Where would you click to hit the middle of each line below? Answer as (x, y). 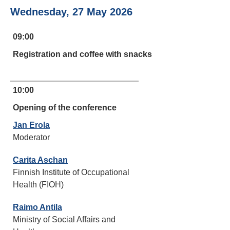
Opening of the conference (65, 108)
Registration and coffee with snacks (82, 54)
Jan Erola (31, 125)
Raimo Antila (37, 207)
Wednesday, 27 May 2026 (71, 12)
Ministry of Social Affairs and (64, 219)
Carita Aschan (40, 160)
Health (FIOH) (38, 185)
